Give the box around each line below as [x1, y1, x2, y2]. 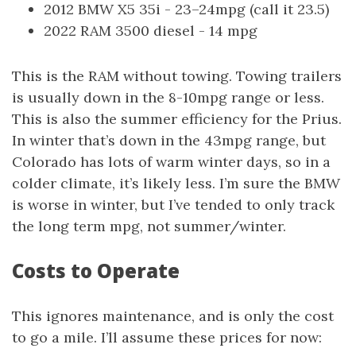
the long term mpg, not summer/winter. [12, 217, 286, 235]
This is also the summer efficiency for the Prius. [12, 110, 342, 128]
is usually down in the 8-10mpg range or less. [12, 88, 324, 106]
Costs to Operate [12, 257, 180, 284]
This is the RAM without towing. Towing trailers [12, 67, 342, 85]
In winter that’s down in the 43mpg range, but [12, 131, 326, 149]
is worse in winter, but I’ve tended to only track [12, 195, 335, 214]
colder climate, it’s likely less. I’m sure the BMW [12, 174, 340, 192]
